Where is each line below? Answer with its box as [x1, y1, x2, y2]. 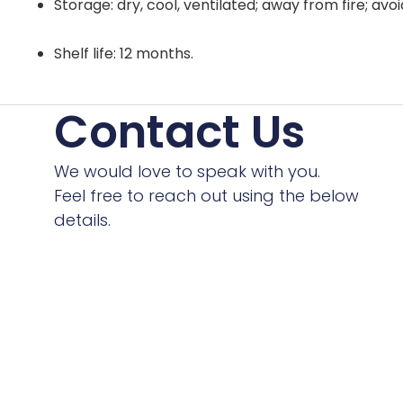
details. [53, 208, 111, 231]
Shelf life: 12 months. [54, 42, 193, 64]
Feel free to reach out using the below [53, 184, 359, 207]
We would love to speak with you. [53, 159, 320, 183]
